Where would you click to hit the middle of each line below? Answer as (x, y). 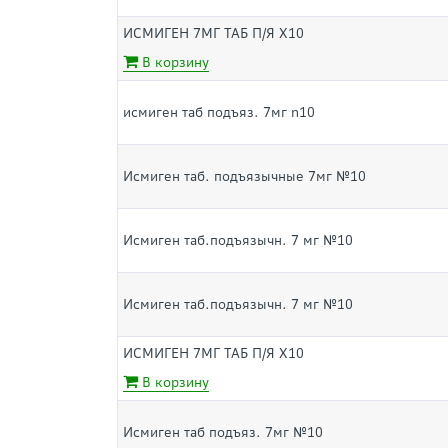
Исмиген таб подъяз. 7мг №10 (223, 432)
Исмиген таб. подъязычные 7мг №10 (244, 176)
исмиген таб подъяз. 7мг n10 (219, 112)
